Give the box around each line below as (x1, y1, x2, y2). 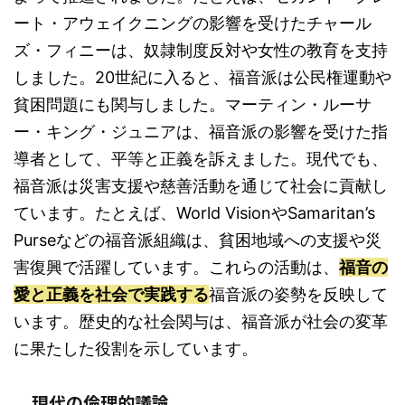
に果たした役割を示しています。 (14, 339, 258, 358)
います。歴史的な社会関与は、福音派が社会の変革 (14, 312, 388, 331)
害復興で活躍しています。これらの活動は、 (14, 258, 339, 277)
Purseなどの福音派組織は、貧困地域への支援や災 (14, 231, 381, 250)
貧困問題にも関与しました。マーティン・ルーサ (14, 95, 372, 114)
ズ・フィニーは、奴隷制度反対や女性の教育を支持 (14, 41, 388, 60)
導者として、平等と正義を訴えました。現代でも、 (14, 149, 388, 168)
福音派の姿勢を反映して (209, 285, 388, 304)
